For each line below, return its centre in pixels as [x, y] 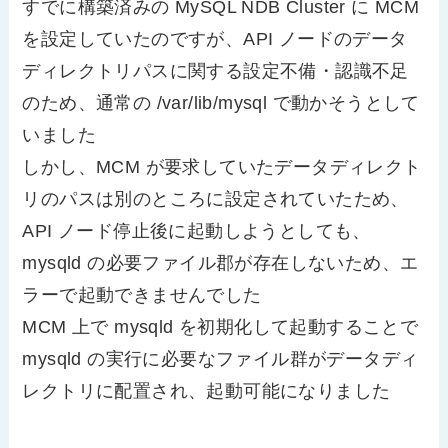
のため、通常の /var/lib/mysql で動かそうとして [221, 103]
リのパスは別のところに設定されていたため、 [215, 199]
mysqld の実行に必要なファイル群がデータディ [220, 359]
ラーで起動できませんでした [142, 295]
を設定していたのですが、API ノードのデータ [215, 39]
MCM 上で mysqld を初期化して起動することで [220, 327]
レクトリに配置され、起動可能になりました [206, 391]
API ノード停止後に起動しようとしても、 [196, 231]
